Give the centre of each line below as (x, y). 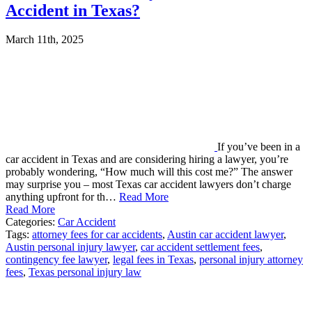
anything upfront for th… (62, 197)
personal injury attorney (251, 260)
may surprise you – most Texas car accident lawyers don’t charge (148, 185)
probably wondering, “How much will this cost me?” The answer (149, 172)
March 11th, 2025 (45, 40)
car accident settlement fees (200, 247)
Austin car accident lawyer (225, 235)
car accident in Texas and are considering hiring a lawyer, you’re (147, 159)
